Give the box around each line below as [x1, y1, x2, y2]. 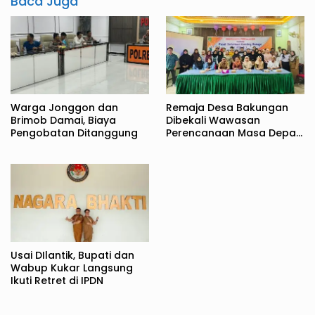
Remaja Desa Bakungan [166, 100, 288, 115]
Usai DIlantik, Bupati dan [11, 247, 134, 262]
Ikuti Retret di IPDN [11, 273, 103, 288]
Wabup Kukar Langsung [11, 260, 133, 275]
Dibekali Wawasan [166, 112, 260, 127]
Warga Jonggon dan [11, 100, 118, 115]
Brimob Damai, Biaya [11, 112, 116, 127]
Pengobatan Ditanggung [11, 125, 138, 140]
